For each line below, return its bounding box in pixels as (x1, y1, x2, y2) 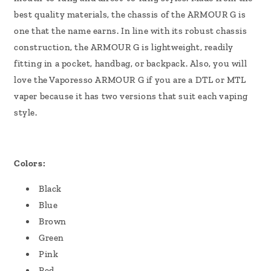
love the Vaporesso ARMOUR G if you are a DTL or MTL (14, 74, 246, 86)
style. (14, 107, 38, 119)
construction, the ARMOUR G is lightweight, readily (14, 42, 234, 53)
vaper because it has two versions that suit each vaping (14, 91, 249, 102)
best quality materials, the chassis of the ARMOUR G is (14, 9, 246, 21)
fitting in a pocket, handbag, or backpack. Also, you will (14, 58, 247, 70)
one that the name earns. (14, 25, 119, 37)
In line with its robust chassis (119, 25, 247, 37)
